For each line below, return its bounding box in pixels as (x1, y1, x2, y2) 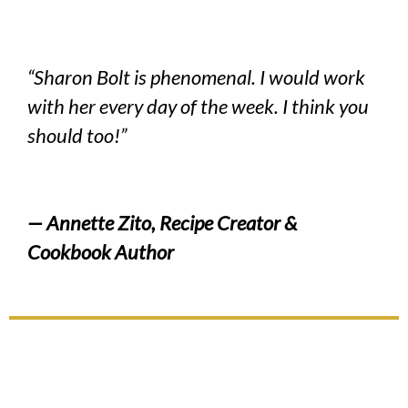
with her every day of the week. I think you (27, 94, 369, 119)
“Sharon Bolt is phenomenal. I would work (27, 65, 365, 90)
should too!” (27, 123, 127, 148)
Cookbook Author (27, 240, 174, 265)
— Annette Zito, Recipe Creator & (27, 210, 297, 236)
